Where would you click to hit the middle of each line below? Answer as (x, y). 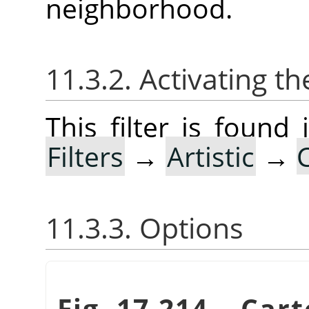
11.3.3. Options (144, 228)
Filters (85, 157)
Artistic (211, 157)
